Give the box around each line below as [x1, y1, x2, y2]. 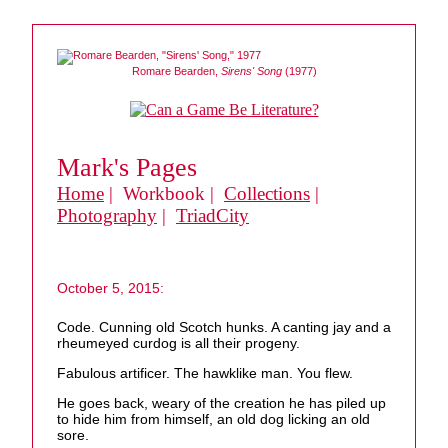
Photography [57, 205, 157, 226]
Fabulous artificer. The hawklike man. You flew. [57, 365, 353, 382]
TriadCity [176, 205, 249, 226]
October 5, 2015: [57, 280, 164, 296]
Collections [224, 183, 310, 204]
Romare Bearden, [131, 65, 221, 77]
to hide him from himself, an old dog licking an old [57, 411, 370, 428]
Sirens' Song [220, 65, 282, 77]
